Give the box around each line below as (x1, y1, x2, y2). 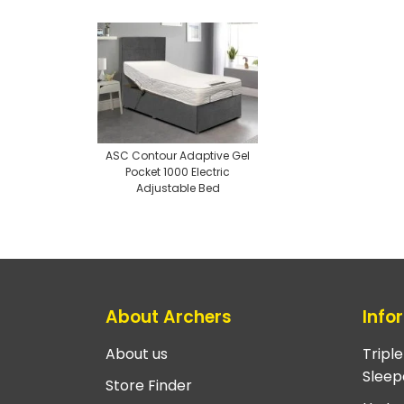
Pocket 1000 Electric (125, 164, 230, 180)
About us (106, 344, 168, 365)
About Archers (106, 304, 232, 329)
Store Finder (106, 375, 192, 397)
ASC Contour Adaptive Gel (106, 148, 250, 164)
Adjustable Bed (135, 180, 220, 197)
